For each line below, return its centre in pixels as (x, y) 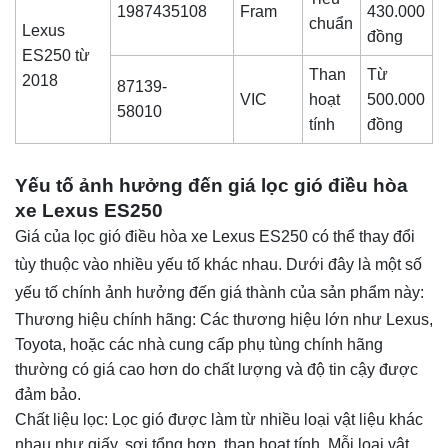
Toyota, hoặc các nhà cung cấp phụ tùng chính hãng (199, 344)
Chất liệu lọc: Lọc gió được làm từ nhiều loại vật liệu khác (219, 419)
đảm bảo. (48, 394)
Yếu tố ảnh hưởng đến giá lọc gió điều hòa (211, 185)
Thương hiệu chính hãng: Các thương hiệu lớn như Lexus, (224, 319)
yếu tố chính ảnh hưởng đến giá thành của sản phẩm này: (219, 292)
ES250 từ (56, 56)
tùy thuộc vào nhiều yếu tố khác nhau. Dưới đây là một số (218, 264)
